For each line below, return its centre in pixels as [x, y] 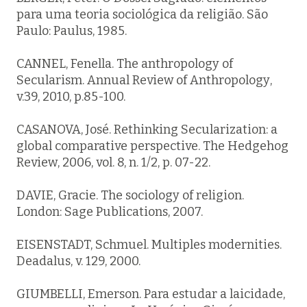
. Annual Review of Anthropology [176, 80]
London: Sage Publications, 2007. [110, 212]
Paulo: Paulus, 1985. [72, 31]
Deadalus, [45, 261]
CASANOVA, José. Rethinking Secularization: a [147, 130]
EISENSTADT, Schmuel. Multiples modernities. [149, 245]
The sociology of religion [171, 195]
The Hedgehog [246, 146]
